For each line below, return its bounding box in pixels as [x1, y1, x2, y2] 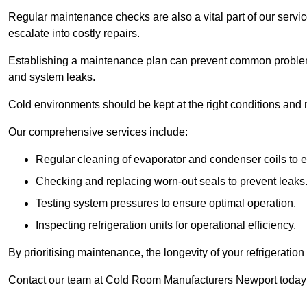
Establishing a [8, 55, 80, 67]
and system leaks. [8, 71, 95, 84]
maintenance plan [80, 55, 170, 67]
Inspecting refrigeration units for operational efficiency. [36, 219, 296, 232]
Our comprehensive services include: [8, 126, 188, 138]
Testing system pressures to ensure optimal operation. [36, 197, 296, 210]
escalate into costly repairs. [8, 27, 140, 40]
